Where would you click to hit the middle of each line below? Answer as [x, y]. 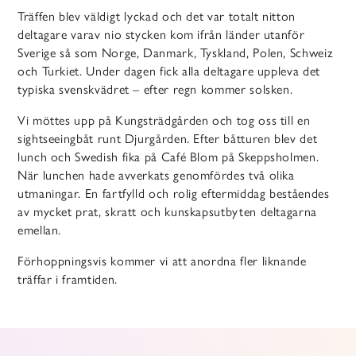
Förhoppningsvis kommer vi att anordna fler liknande [162, 261]
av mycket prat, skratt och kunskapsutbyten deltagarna [167, 212]
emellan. [40, 230]
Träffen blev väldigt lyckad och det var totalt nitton [157, 17]
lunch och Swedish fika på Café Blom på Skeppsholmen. [168, 157]
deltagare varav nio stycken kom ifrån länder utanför [161, 35]
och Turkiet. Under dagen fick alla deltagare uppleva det [169, 72]
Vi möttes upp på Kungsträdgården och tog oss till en [164, 121]
